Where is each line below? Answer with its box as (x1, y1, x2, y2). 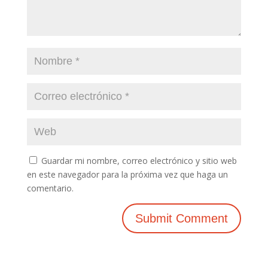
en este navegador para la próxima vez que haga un (26, 168, 228, 180)
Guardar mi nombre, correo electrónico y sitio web (41, 154, 237, 166)
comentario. (26, 182, 74, 194)
